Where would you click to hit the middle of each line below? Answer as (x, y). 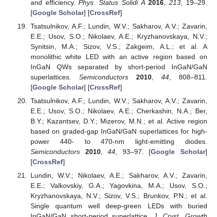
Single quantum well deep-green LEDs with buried (119, 206)
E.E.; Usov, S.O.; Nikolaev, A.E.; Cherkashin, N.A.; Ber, (119, 111)
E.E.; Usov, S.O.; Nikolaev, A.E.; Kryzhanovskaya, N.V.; (119, 36)
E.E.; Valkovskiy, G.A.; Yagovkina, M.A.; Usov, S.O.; (119, 185)
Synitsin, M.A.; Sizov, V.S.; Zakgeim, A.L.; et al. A (119, 46)
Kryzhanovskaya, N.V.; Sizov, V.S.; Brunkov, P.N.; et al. (119, 195)
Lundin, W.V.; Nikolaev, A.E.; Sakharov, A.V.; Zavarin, (119, 175)
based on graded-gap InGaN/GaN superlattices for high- (119, 131)
